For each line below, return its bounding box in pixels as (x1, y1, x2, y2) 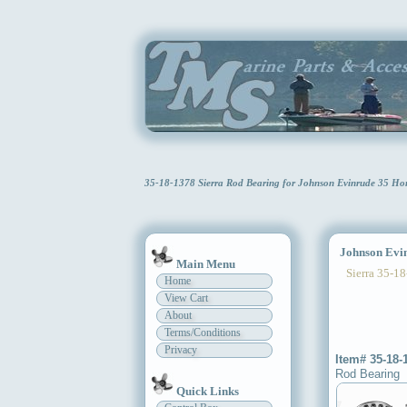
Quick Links (176, 384, 239, 399)
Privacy (164, 343, 197, 357)
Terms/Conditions (164, 326, 241, 340)
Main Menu (176, 257, 235, 272)
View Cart (164, 292, 208, 305)
